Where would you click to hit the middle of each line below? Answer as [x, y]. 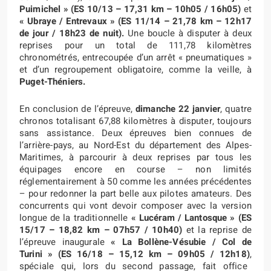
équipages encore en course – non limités [135, 169]
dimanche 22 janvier [178, 109]
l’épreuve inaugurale [65, 242]
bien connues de [213, 133]
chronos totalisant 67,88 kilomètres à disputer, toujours [135, 121]
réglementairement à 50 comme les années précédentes [135, 181]
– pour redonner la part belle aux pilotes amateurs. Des [135, 193]
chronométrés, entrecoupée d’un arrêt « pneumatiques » [135, 57]
